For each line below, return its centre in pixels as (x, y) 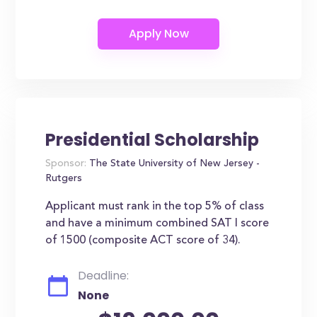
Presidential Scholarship (152, 140)
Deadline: (104, 276)
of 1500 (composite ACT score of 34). (143, 241)
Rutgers (64, 179)
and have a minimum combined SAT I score (157, 224)
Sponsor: (66, 164)
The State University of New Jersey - (173, 164)
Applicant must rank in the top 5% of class (155, 207)
